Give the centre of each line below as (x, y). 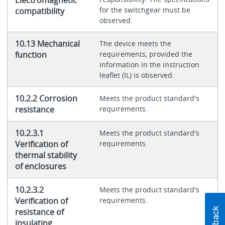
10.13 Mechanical (47, 44)
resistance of (39, 212)
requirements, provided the (146, 54)
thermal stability (46, 155)
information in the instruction (149, 65)
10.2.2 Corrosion (46, 99)
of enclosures (40, 166)
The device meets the (135, 44)
